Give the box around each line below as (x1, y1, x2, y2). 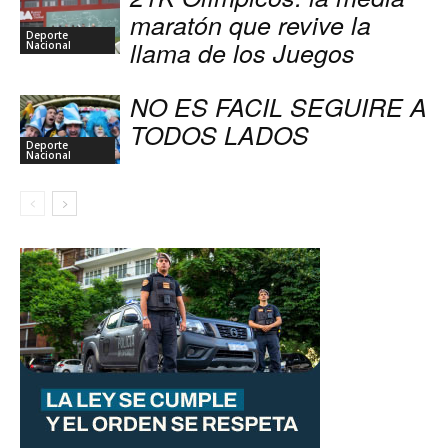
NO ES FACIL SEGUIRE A (130, 89, 427, 125)
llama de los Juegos (130, 35, 355, 71)
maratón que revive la (130, 7, 371, 43)
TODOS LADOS (130, 117, 309, 153)
